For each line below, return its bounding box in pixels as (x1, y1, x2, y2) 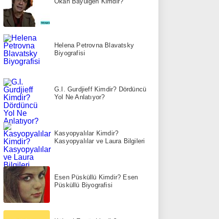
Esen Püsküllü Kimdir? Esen (54, 173, 138, 181)
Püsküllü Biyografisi (54, 181, 112, 189)
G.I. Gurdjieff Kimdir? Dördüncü (54, 85, 147, 93)
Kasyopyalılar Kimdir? (54, 129, 119, 137)
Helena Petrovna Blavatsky (54, 41, 134, 49)
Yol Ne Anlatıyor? (54, 93, 105, 101)
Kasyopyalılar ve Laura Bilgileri (54, 137, 145, 145)
